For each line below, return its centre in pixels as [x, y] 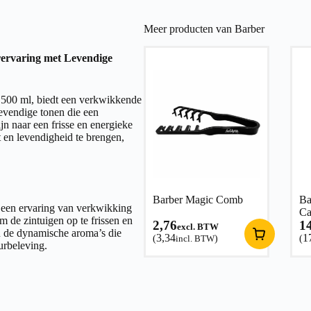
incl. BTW [195, 238]
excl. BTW [197, 226]
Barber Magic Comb [197, 199]
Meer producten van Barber [204, 28]
